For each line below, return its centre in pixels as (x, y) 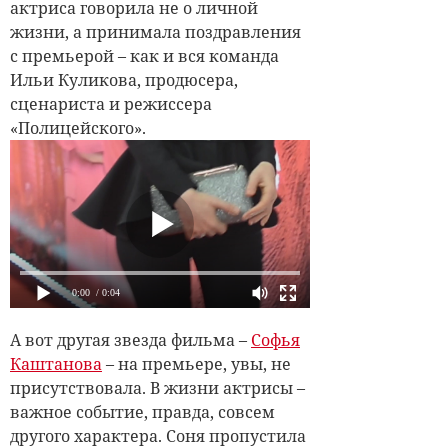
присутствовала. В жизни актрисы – (157, 388)
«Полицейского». (78, 127)
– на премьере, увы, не (196, 364)
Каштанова (56, 364)
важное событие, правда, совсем (142, 412)
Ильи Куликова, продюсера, (124, 79)
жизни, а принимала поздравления (155, 31)
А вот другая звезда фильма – (130, 340)
